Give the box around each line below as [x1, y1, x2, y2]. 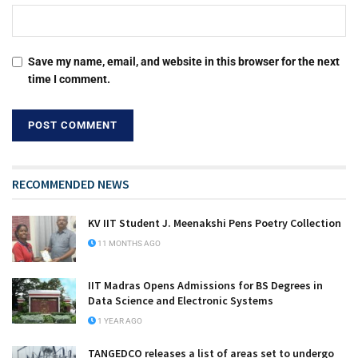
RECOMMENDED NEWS [12, 176, 129, 193]
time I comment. [28, 73, 110, 86]
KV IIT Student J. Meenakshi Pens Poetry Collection [88, 216, 341, 231]
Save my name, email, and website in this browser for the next [28, 55, 340, 69]
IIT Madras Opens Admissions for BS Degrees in [88, 277, 323, 292]
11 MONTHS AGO [96, 239, 161, 249]
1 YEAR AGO [96, 316, 142, 325]
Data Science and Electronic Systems [88, 292, 273, 308]
